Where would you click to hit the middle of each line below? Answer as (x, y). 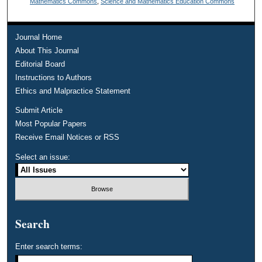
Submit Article (39, 111)
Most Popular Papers (51, 124)
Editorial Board (40, 64)
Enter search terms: (49, 247)
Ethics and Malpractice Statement (73, 91)
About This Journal (47, 51)
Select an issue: (43, 157)
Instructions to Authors (54, 78)
